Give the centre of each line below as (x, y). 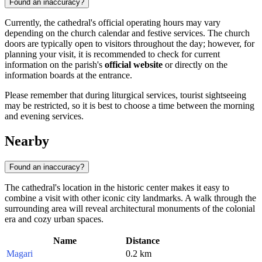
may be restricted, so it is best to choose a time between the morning (130, 106)
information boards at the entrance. (68, 75)
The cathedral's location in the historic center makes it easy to (117, 187)
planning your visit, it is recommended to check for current (112, 54)
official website (134, 65)
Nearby (27, 141)
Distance (143, 240)
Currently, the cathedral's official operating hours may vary (113, 23)
